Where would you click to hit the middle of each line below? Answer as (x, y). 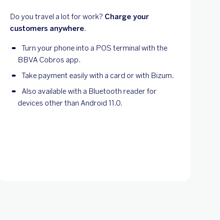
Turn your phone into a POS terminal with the (95, 48)
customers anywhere (47, 28)
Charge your (127, 16)
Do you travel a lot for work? (57, 16)
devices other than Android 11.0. (70, 103)
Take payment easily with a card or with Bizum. (98, 75)
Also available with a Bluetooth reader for (89, 91)
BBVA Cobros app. (49, 60)
